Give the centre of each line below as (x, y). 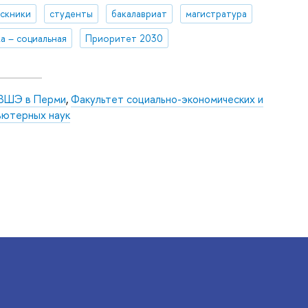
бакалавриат (139, 14)
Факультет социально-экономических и (167, 99)
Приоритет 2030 (124, 38)
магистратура (216, 14)
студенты (71, 14)
